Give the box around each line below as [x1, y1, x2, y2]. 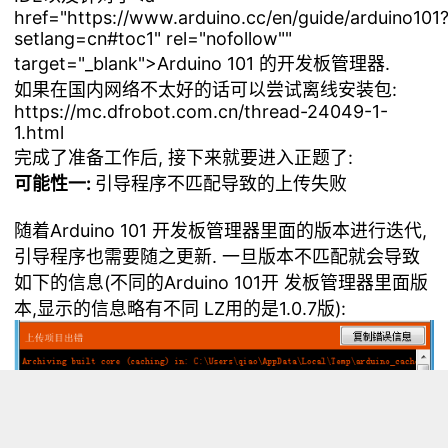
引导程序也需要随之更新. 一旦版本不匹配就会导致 [14, 246, 421, 267]
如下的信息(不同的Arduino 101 [14, 272, 262, 293]
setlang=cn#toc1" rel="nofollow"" [14, 28, 293, 49]
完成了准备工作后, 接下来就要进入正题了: [14, 147, 354, 168]
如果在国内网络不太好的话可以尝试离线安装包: [14, 79, 398, 100]
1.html [14, 122, 65, 143]
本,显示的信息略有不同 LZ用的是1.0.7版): [14, 298, 347, 319]
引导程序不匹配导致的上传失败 [95, 173, 348, 194]
